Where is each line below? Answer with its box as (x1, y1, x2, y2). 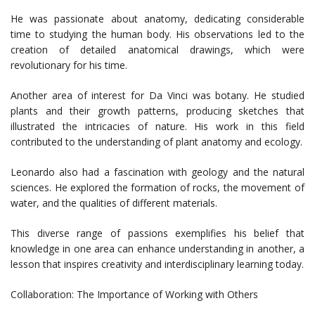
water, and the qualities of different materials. (11, 196, 217, 210)
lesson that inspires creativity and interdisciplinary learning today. (11, 257, 304, 271)
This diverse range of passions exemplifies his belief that (11, 226, 304, 240)
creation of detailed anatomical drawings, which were (11, 43, 304, 57)
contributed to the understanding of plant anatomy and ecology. (11, 135, 302, 149)
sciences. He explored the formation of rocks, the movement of (11, 181, 304, 195)
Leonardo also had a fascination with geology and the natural (11, 165, 304, 179)
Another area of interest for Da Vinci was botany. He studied (11, 89, 304, 103)
